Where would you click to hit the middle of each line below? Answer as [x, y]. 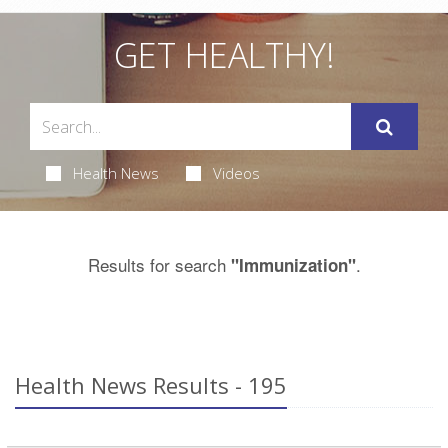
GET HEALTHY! [224, 55]
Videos [236, 173]
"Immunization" [293, 265]
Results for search [159, 265]
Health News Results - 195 [151, 385]
